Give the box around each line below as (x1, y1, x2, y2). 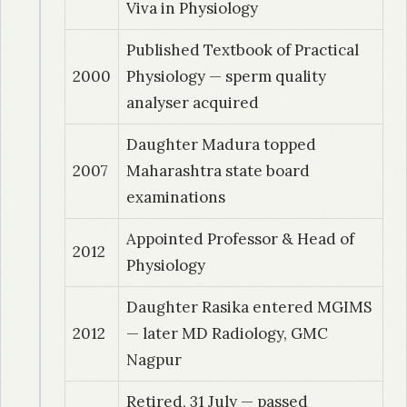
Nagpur (126, 350, 182, 371)
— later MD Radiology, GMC (126, 323, 328, 344)
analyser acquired (126, 93, 259, 114)
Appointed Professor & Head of (126, 229, 354, 250)
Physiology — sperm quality (126, 66, 326, 87)
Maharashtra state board (126, 161, 310, 182)
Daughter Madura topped (126, 134, 316, 155)
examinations (126, 187, 225, 208)
